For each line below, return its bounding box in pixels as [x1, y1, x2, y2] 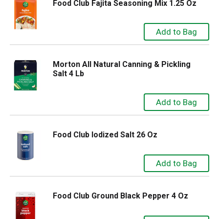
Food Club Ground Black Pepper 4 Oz [53, 191, 188, 200]
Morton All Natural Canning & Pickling [53, 60, 191, 69]
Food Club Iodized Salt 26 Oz [53, 130, 157, 139]
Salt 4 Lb [53, 69, 84, 78]
